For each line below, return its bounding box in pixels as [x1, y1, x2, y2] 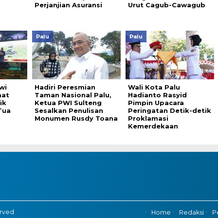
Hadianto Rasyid [127, 91, 187, 99]
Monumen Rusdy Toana [34, 114, 118, 122]
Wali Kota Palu [127, 83, 180, 91]
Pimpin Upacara [127, 99, 184, 107]
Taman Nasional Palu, [34, 91, 111, 99]
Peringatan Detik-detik [127, 107, 211, 114]
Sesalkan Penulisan [34, 107, 103, 114]
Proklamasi [127, 114, 168, 122]
